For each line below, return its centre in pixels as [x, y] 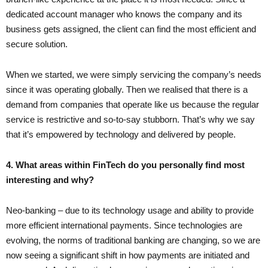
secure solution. [37, 44]
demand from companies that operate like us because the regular [133, 104]
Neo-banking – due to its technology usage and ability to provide [130, 210]
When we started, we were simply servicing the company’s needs [134, 74]
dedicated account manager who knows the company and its [124, 14]
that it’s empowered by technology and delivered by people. [121, 134]
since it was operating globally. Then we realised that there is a [127, 89]
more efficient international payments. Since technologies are [124, 225]
